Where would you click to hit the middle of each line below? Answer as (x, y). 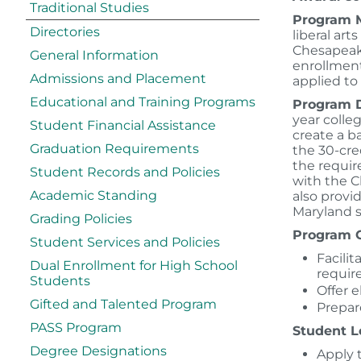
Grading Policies (81, 219)
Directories (65, 32)
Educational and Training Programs (143, 102)
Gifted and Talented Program (123, 304)
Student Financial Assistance (123, 125)
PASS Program (76, 328)
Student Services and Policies (125, 242)
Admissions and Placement (118, 79)
